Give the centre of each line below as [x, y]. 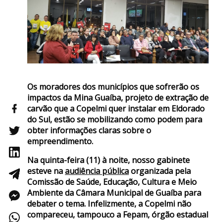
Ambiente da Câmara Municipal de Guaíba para [114, 193]
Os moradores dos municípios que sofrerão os [113, 87]
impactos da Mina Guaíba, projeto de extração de [118, 98]
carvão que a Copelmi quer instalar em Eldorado [116, 109]
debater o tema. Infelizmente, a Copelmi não [109, 204]
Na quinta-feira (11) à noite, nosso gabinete [109, 160]
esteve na [46, 171]
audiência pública [97, 171]
